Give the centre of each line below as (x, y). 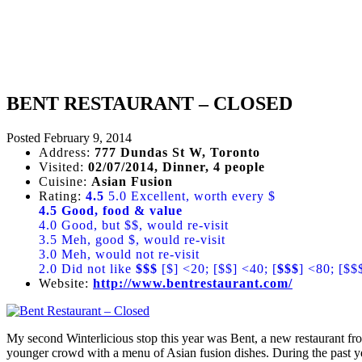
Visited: (63, 166)
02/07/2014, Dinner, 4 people (177, 166)
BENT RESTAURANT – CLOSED (149, 103)
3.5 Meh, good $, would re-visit (132, 239)
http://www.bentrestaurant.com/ (193, 283)
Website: (66, 283)
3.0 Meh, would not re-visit (119, 254)
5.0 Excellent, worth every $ (192, 196)
